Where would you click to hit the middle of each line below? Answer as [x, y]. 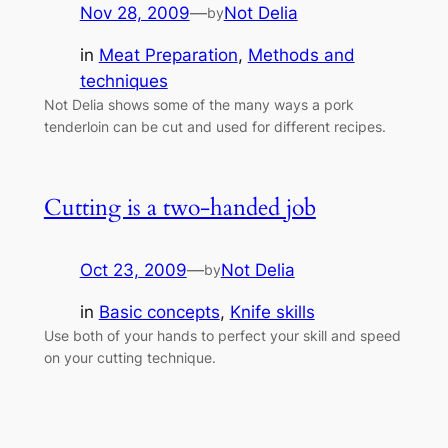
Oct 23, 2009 [133, 269]
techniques [123, 81]
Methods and [301, 55]
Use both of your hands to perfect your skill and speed [222, 336]
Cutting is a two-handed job [179, 207]
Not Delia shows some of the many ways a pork [198, 105]
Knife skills [272, 312]
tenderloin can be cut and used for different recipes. [214, 127]
